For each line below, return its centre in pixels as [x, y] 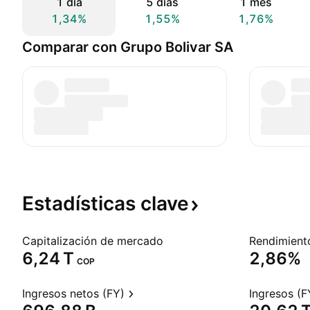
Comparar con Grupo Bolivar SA [128, 47]
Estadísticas [81, 203]
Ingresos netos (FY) [73, 293]
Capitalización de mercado [93, 241]
